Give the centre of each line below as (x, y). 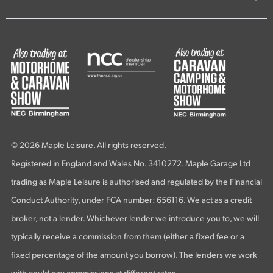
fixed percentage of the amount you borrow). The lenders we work (134, 256)
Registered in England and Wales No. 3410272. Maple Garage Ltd (131, 165)
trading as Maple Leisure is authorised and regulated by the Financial (136, 183)
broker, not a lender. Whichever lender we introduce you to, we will (135, 219)
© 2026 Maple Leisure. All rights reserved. (89, 146)
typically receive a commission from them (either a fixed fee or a (128, 238)
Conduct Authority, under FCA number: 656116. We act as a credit (131, 201)
